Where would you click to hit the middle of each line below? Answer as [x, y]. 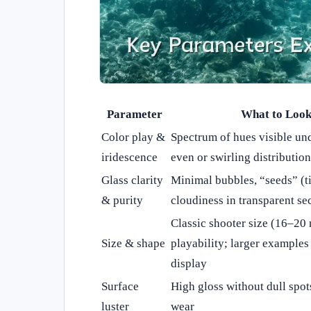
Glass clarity [132, 180]
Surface [120, 286]
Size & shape [133, 243]
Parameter [135, 114]
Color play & [133, 137]
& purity [122, 200]
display [189, 263]
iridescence [129, 157]
